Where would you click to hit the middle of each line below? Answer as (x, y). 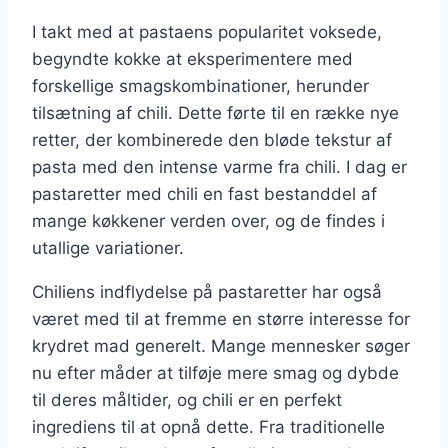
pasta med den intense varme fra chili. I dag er (219, 166)
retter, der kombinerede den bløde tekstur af (212, 139)
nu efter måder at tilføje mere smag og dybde (215, 372)
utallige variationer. (108, 247)
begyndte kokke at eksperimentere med (192, 58)
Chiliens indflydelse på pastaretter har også (207, 291)
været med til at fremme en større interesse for (221, 318)
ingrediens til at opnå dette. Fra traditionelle (208, 426)
